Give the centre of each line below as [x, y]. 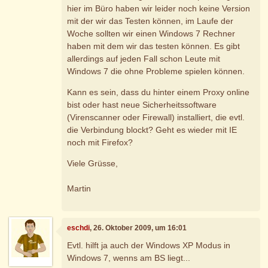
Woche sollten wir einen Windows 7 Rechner [151, 34]
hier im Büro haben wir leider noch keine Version [159, 9]
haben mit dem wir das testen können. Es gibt [154, 46]
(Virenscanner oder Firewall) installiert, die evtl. [156, 118]
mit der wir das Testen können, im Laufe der [150, 21]
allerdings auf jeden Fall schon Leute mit [144, 59]
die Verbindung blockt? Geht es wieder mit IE [152, 130]
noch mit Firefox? [100, 143]
